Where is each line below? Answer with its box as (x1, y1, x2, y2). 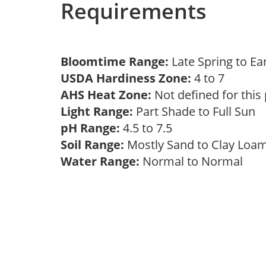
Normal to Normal (140, 153, 249, 169)
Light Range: (61, 103, 133, 119)
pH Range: (61, 120, 120, 136)
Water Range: (61, 153, 140, 169)
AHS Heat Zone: (61, 87, 151, 103)
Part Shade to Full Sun (133, 103, 261, 119)
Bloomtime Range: (61, 53, 172, 69)
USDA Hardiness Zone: (61, 70, 191, 86)
